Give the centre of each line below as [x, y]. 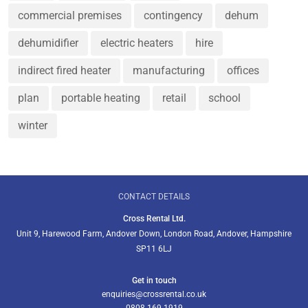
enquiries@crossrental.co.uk [154, 294]
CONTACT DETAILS [154, 197]
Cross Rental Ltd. [154, 219]
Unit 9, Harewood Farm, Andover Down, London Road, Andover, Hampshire [154, 234]
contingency [173, 15]
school [224, 98]
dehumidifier [48, 43]
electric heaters [137, 43]
